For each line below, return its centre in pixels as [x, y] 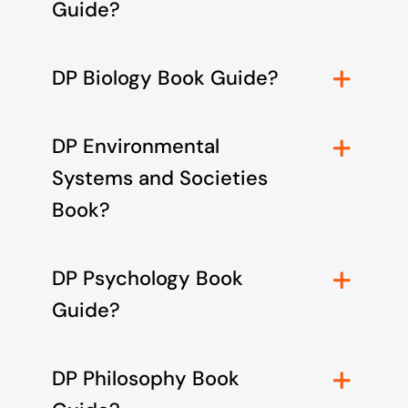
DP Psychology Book [147, 279]
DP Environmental [135, 147]
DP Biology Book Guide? [165, 78]
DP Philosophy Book [145, 379]
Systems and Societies [159, 178]
